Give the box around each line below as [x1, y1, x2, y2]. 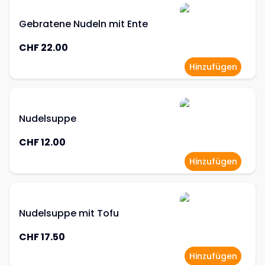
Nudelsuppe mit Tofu [19, 206, 119, 220]
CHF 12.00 [19, 135, 66, 149]
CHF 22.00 [19, 41, 68, 54]
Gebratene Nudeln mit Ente [19, 17, 148, 31]
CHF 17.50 [19, 230, 65, 244]
